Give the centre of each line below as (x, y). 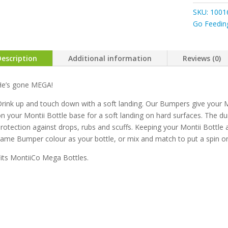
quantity (206, 31)
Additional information (110, 59)
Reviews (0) (202, 59)
